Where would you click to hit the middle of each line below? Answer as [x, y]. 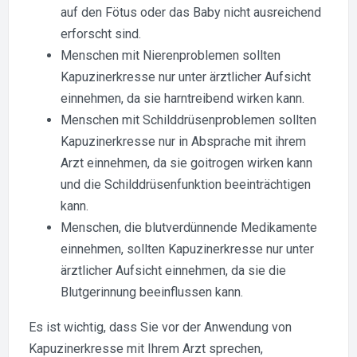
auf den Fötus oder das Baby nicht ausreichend [191, 12]
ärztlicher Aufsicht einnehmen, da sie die [173, 270]
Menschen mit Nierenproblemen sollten [171, 55]
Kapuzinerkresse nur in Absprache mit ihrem [183, 141]
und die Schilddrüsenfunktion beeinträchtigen [186, 184]
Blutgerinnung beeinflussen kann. [152, 292]
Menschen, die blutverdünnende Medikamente [189, 227]
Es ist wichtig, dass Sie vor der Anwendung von [160, 327]
